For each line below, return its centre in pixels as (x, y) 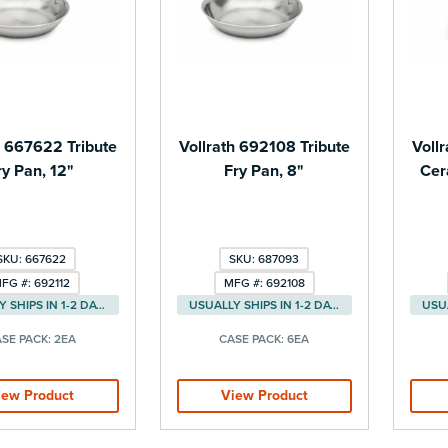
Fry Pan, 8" (264, 170)
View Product (264, 395)
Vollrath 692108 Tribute (264, 146)
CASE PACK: (253, 338)
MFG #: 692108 (264, 282)
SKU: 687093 (264, 258)
